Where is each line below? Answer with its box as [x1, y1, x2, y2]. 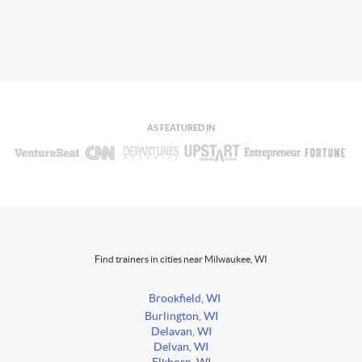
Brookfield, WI [148, 293, 221, 305]
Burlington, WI [144, 310, 218, 323]
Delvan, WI [154, 341, 208, 354]
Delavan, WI [150, 326, 212, 339]
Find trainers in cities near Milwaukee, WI [95, 254, 267, 265]
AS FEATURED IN [147, 123, 215, 133]
